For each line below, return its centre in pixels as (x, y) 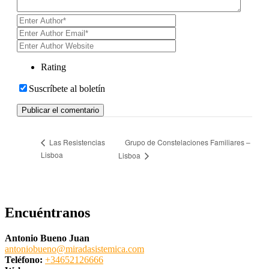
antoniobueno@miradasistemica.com (74, 249)
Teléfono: (25, 260)
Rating (53, 67)
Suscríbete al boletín (67, 89)
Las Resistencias (76, 142)
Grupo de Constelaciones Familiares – (187, 142)
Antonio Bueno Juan (47, 238)
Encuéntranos (47, 213)
